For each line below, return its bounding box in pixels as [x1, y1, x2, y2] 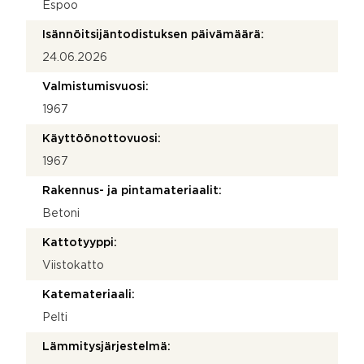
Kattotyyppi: [42, 237, 117, 248]
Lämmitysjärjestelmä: [42, 341, 171, 352]
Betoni [42, 208, 80, 219]
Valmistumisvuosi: [42, 81, 149, 92]
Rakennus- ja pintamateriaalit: [42, 185, 222, 196]
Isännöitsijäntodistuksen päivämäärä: [42, 29, 264, 40]
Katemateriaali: [42, 289, 135, 300]
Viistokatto [42, 260, 104, 271]
